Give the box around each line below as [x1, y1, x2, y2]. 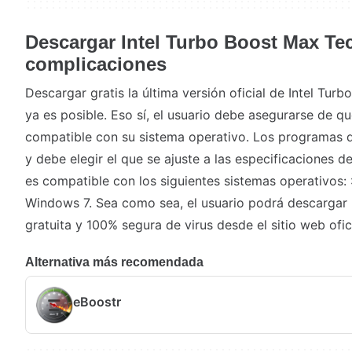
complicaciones [25, 53, 167, 75]
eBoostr [73, 293, 121, 310]
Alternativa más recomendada [25, 255, 203, 269]
